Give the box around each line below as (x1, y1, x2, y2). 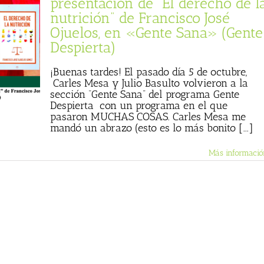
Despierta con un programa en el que (50, 99, 227, 112)
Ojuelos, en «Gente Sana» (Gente (50, 24, 263, 41)
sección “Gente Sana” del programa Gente (50, 88, 239, 101)
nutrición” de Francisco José (50, 9, 230, 27)
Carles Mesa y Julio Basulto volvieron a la (50, 77, 248, 90)
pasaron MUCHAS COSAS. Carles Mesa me (50, 110, 246, 123)
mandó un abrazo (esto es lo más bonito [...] (50, 121, 253, 134)
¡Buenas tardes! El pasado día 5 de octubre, (50, 65, 247, 78)
